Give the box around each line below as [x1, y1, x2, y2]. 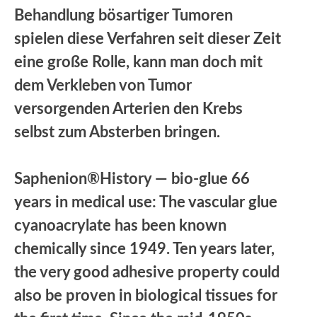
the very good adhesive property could [14, 264, 279, 280]
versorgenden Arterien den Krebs [14, 100, 243, 117]
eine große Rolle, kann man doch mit [14, 54, 263, 70]
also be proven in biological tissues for [14, 287, 277, 304]
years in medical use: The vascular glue [14, 194, 277, 210]
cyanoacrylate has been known [14, 217, 226, 234]
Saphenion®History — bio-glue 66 [14, 171, 250, 187]
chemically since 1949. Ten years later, [14, 241, 275, 257]
